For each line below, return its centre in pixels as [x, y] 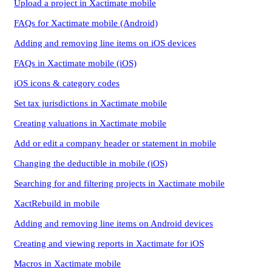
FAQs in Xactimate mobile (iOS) [75, 63]
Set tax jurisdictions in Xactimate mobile [90, 103]
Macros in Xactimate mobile [67, 263]
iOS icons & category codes [67, 83]
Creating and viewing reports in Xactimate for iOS [109, 243]
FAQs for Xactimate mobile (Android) [86, 23]
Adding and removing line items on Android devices [114, 223]
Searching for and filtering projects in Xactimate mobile [119, 183]
